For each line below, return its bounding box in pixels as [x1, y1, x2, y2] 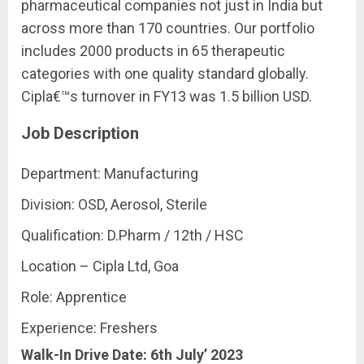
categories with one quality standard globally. [21, 65, 309, 82]
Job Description [21, 123, 139, 143]
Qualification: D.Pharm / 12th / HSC [21, 227, 244, 244]
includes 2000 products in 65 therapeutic [21, 42, 285, 59]
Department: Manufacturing [21, 165, 198, 182]
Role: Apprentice [21, 288, 127, 305]
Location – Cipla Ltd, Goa [21, 258, 179, 275]
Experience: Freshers [21, 319, 158, 336]
